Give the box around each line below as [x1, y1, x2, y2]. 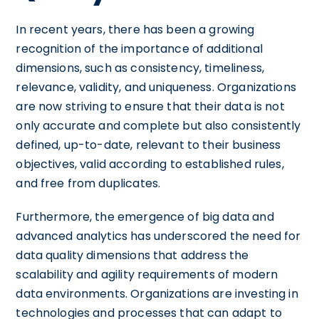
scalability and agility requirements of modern [16, 266, 278, 283]
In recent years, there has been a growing [16, 21, 255, 38]
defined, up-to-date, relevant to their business [16, 136, 281, 153]
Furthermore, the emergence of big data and [16, 208, 274, 225]
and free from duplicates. [16, 174, 161, 192]
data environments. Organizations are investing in [16, 285, 298, 302]
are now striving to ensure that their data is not [16, 98, 285, 115]
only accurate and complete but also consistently [16, 117, 301, 134]
